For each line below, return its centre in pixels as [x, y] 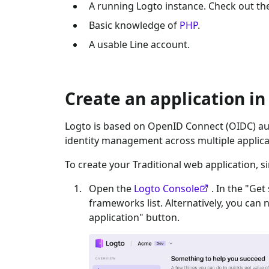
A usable [109, 44]
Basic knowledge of [134, 25]
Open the [111, 189]
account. [169, 44]
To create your [99, 165]
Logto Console [167, 189]
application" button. [134, 217]
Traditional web [168, 165]
